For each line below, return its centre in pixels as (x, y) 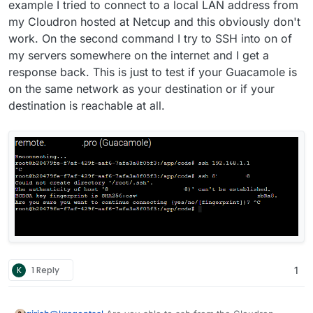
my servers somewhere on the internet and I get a (139, 56)
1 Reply (45, 270)
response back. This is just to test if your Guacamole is (153, 72)
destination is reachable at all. (87, 106)
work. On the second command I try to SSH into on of (150, 39)
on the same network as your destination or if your (141, 89)
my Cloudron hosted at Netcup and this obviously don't (154, 22)
